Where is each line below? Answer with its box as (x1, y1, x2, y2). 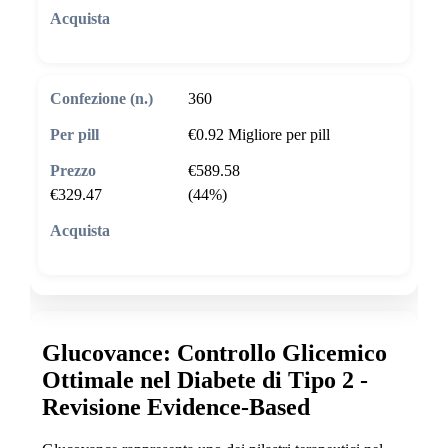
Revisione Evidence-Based (41, 394, 310, 421)
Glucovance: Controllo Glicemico (41, 340, 387, 367)
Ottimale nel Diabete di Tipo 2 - (41, 367, 368, 394)
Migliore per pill (227, 125, 330, 143)
